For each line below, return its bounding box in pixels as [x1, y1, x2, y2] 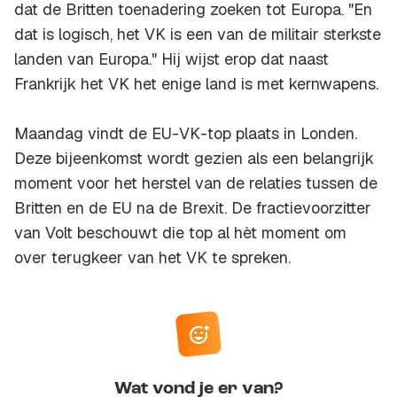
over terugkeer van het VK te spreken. [14, 247, 291, 269]
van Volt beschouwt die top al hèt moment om [14, 222, 346, 244]
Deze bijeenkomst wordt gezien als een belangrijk [14, 148, 374, 169]
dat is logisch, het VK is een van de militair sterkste [14, 24, 381, 45]
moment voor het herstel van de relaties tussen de [14, 173, 378, 194]
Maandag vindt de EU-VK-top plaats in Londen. [14, 123, 357, 144]
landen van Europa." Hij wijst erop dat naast [14, 49, 329, 70]
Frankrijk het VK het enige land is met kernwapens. [14, 74, 378, 95]
